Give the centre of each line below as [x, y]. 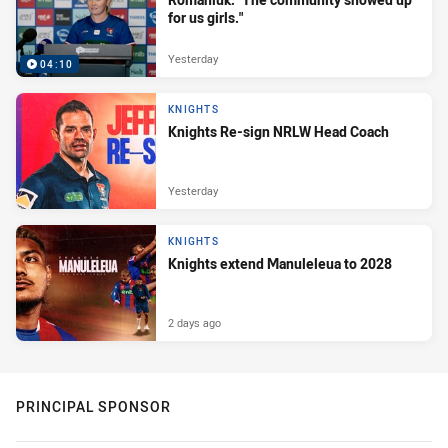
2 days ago [194, 322]
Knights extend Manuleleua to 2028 [280, 264]
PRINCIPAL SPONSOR [93, 406]
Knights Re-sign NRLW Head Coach [278, 132]
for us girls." [205, 18]
